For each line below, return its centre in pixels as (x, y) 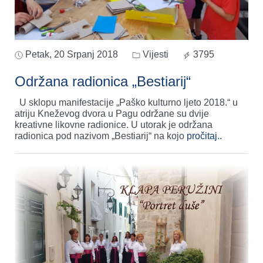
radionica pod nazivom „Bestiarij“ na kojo (101, 136)
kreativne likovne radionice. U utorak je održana (114, 125)
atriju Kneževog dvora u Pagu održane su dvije (112, 114)
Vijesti (154, 55)
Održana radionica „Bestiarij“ (103, 82)
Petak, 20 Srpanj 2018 (72, 55)
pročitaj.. (204, 136)
